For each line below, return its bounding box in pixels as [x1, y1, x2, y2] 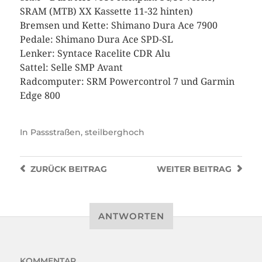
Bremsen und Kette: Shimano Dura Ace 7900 [19, 20, 218, 31]
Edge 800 [19, 90, 63, 101]
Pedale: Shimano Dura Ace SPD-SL [19, 34, 173, 45]
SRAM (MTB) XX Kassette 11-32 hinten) [19, 6, 193, 17]
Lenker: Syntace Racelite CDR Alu [19, 48, 170, 59]
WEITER [157, 164, 191, 174]
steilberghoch [84, 127, 144, 137]
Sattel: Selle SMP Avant [19, 62, 123, 73]
